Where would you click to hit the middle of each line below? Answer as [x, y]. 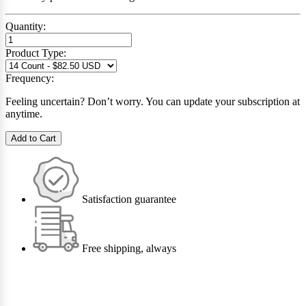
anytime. [24, 113]
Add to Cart [33, 138]
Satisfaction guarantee [128, 199]
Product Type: [36, 53]
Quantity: [26, 26]
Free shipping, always [128, 248]
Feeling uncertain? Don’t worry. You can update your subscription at [153, 101]
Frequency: [30, 78]
